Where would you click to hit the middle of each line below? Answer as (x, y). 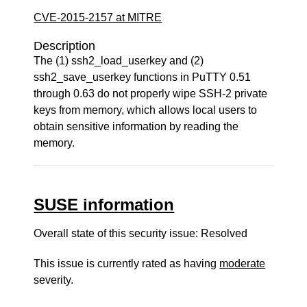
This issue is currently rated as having (127, 263)
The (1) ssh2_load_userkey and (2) (119, 61)
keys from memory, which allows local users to (146, 110)
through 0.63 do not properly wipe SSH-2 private (151, 94)
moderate (243, 263)
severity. (54, 280)
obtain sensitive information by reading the (136, 126)
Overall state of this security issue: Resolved (141, 233)
